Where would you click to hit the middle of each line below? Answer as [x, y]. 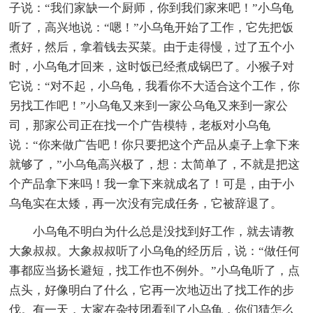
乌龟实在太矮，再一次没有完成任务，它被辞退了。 [146, 203]
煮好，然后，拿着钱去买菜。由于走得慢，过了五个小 [152, 47]
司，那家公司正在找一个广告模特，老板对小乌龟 [140, 125]
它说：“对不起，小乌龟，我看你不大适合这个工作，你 [155, 86]
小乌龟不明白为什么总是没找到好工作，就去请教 [152, 231]
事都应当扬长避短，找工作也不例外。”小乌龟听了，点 [155, 270]
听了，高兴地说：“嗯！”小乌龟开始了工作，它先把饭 [152, 27]
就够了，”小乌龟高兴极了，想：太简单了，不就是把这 [155, 164]
